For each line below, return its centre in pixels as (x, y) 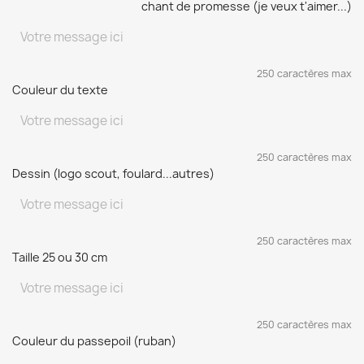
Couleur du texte (60, 90)
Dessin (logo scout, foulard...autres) (113, 173)
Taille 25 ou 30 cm (60, 257)
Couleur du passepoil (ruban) (94, 341)
